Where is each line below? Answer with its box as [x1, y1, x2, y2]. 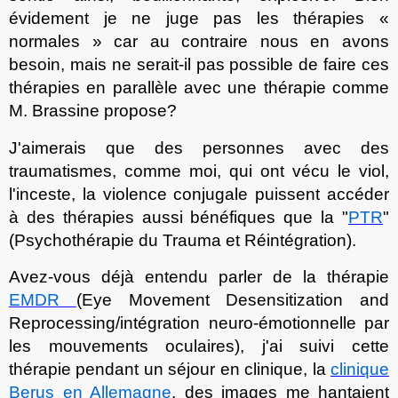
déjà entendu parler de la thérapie [101, 267, 389, 287]
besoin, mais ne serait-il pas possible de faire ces [9, 54, 389, 74]
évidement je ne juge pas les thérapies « [9, 8, 389, 28]
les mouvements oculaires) [9, 337, 241, 356]
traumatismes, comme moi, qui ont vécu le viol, [9, 161, 389, 180]
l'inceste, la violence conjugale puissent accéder [9, 184, 389, 203]
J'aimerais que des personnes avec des [9, 138, 389, 157]
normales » [9, 31, 115, 51]
